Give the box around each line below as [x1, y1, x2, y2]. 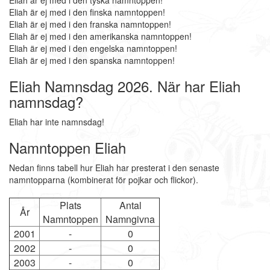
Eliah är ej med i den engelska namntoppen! [9, 42, 177, 54]
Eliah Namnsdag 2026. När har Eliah [9, 75, 240, 96]
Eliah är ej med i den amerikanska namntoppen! [9, 30, 192, 42]
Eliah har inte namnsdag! [9, 116, 104, 128]
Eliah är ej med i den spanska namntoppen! [9, 54, 175, 66]
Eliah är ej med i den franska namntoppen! [9, 18, 171, 30]
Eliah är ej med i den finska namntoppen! [9, 6, 165, 18]
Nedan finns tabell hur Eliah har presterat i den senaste [9, 162, 219, 174]
